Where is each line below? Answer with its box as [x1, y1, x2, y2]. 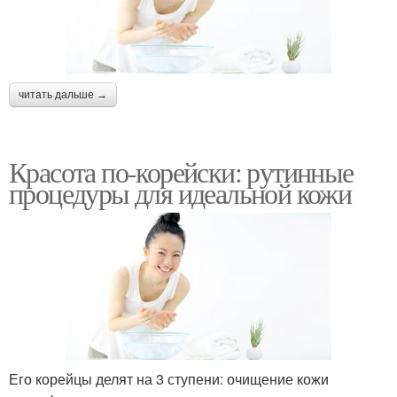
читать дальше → [19, 88, 107, 101]
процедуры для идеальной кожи [9, 173, 352, 212]
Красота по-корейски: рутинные [9, 152, 354, 191]
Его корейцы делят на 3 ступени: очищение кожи [9, 369, 329, 390]
